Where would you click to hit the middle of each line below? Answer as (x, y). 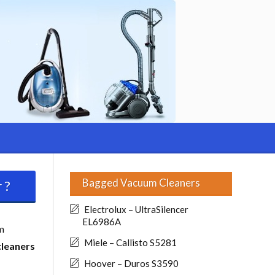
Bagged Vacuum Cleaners (141, 183)
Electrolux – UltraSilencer (136, 209)
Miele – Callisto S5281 (130, 242)
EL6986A (102, 222)
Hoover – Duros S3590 (131, 263)
